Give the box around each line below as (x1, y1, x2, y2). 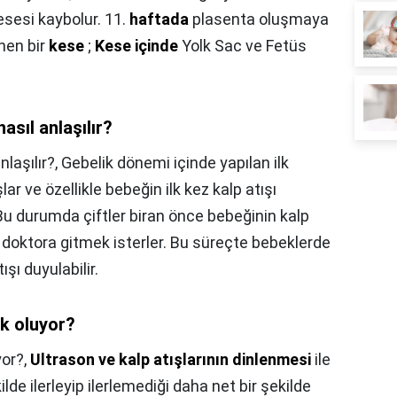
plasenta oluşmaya (189, 10, 329, 29)
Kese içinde (95, 36, 178, 56)
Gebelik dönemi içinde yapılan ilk (61, 153, 289, 173)
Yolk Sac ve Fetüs (178, 36, 307, 56)
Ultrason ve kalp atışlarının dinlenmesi (30, 350, 311, 370)
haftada (129, 10, 189, 29)
